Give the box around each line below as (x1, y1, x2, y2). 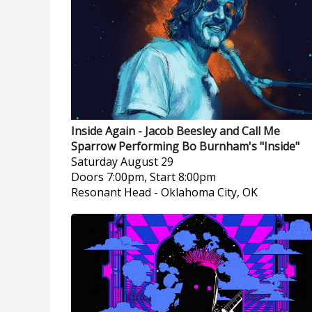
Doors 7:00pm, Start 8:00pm (71, 169, 216, 185)
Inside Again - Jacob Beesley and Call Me (71, 123, 280, 139)
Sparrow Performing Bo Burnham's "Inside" (71, 139, 299, 154)
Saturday (71, 154, 118, 169)
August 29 (120, 154, 173, 169)
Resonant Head (71, 185, 151, 200)
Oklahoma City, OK (161, 185, 258, 200)
